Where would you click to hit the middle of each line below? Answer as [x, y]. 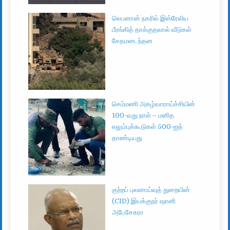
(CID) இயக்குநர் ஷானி [144, 201]
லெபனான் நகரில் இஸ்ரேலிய [150, 18]
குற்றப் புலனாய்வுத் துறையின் [151, 189]
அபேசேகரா [128, 212]
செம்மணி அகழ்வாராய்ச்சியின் [154, 104]
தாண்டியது [127, 138]
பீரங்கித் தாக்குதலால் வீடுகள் [152, 29]
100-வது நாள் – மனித [143, 115]
